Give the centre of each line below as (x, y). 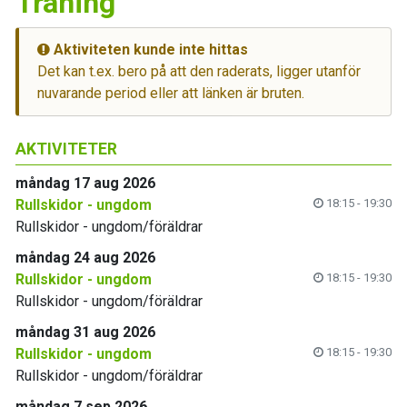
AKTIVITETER (66, 149)
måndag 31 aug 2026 (85, 332)
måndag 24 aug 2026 (85, 258)
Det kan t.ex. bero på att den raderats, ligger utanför (199, 71)
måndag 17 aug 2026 (85, 183)
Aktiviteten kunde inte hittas (149, 50)
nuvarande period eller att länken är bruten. (171, 93)
